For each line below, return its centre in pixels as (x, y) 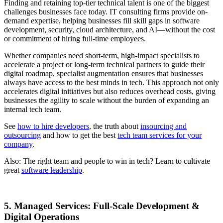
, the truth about (115, 126)
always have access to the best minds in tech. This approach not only (111, 82)
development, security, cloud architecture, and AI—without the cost (110, 29)
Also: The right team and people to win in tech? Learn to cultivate (107, 161)
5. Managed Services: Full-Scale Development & (102, 206)
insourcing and (164, 126)
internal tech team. (33, 109)
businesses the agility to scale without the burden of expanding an (107, 100)
